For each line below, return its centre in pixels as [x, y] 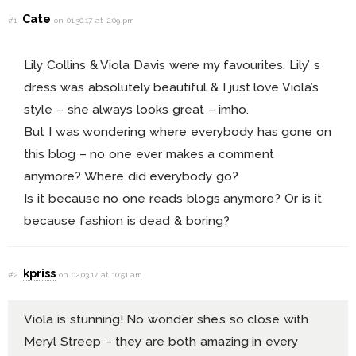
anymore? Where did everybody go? [132, 176]
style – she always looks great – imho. [137, 110]
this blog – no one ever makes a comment [149, 154]
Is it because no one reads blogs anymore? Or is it [173, 199]
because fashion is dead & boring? [127, 221]
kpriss [40, 273]
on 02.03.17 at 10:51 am [101, 275]
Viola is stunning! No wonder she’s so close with [166, 319]
